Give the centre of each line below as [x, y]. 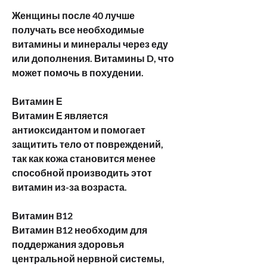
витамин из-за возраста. [69, 187]
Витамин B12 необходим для [80, 229]
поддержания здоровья [68, 244]
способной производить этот [82, 172]
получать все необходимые [78, 29]
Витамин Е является [60, 115]
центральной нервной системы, [88, 258]
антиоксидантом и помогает [79, 129]
